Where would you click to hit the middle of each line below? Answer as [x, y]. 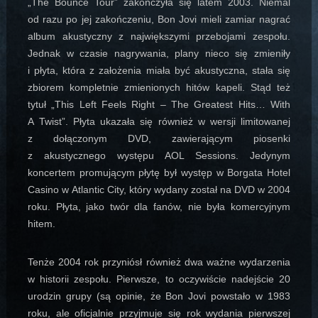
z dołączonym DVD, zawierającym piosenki [159, 139]
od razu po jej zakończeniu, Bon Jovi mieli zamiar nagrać [159, 20]
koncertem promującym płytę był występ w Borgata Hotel [159, 173]
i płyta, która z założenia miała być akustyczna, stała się [159, 71]
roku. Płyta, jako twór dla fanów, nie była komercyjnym [159, 207]
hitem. [41, 224]
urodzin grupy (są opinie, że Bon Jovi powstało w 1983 [159, 296]
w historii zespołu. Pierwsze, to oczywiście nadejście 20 [159, 279]
